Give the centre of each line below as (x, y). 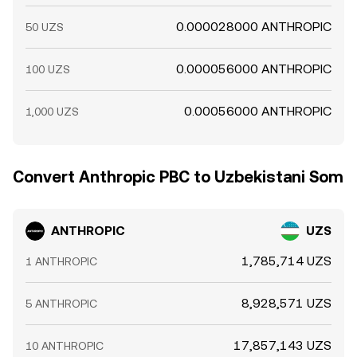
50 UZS (45, 27)
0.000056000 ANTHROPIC (254, 69)
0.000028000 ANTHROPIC (254, 27)
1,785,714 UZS (286, 261)
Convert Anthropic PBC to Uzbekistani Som (178, 177)
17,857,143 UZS (282, 345)
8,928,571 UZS (286, 303)
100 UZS (48, 69)
